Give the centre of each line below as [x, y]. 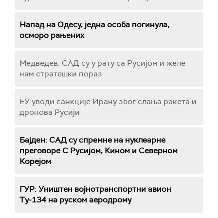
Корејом [35, 162]
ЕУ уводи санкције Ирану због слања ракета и [108, 102]
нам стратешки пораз [61, 74]
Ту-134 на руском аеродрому [75, 200]
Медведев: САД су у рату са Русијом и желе [102, 63]
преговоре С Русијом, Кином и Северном [99, 151]
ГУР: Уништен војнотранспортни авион [95, 189]
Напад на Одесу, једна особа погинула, [94, 25]
